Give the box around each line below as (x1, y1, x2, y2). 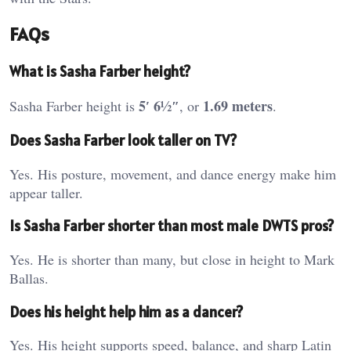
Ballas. (9, 268, 49, 288)
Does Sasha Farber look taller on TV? (9, 130, 237, 150)
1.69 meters (203, 96, 273, 117)
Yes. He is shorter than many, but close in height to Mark (9, 249, 335, 269)
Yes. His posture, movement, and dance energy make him (9, 164, 336, 183)
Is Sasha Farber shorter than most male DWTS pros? (9, 216, 334, 236)
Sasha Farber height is (9, 96, 139, 116)
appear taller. (9, 183, 83, 202)
